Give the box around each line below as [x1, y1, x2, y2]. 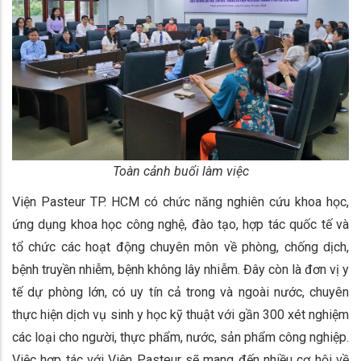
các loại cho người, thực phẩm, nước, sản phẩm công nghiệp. [12, 330, 349, 346]
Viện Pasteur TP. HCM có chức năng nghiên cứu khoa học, [12, 194, 349, 210]
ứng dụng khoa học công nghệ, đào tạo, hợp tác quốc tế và [12, 217, 349, 233]
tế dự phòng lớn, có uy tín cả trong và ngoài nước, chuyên [12, 284, 349, 301]
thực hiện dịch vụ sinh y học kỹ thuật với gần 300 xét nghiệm [12, 307, 349, 323]
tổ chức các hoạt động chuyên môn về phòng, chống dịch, [12, 239, 349, 255]
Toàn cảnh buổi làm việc [112, 164, 249, 180]
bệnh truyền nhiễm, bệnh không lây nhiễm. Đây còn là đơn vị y [12, 262, 349, 278]
